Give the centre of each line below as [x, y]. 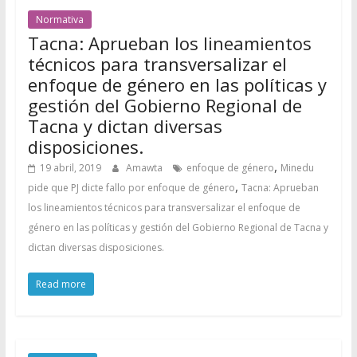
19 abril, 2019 [70, 168]
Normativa [59, 20]
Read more [61, 284]
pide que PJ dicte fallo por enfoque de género [131, 188]
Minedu [297, 168]
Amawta [145, 168]
